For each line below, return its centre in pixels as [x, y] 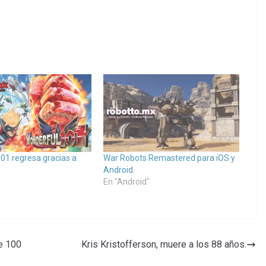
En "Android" [126, 182]
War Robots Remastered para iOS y [169, 158]
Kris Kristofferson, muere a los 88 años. [164, 245]
